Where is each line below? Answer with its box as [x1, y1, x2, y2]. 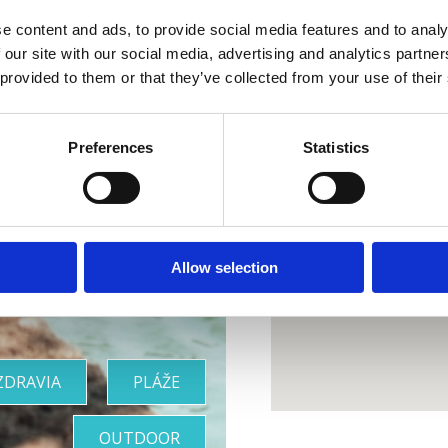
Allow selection [170, 259, 278, 277]
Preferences [68, 139, 154, 157]
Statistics [303, 139, 369, 157]
